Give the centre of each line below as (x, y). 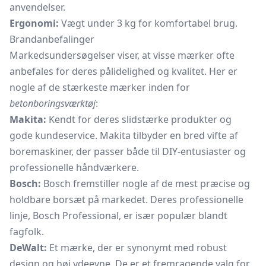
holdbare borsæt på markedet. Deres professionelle (126, 199)
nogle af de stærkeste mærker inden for (100, 87)
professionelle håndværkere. (74, 167)
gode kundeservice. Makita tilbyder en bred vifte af (124, 135)
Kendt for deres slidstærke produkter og (139, 119)
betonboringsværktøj (53, 103)
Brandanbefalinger (52, 39)
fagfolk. (27, 232)
